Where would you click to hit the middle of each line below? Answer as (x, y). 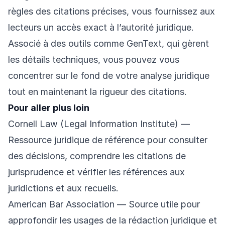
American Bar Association (61, 204)
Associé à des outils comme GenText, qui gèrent (108, 44)
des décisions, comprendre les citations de (97, 156)
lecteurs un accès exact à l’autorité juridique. (101, 28)
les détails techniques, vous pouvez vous (94, 60)
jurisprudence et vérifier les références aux (96, 172)
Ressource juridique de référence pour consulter (108, 140)
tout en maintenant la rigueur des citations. (97, 92)
